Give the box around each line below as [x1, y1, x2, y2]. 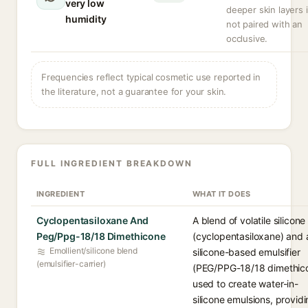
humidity [65, 13, 107, 25]
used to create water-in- [192, 278, 298, 289]
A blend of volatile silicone [192, 214, 306, 226]
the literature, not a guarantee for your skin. [41, 86, 227, 97]
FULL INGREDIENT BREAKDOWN [31, 158, 192, 168]
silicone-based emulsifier [192, 246, 300, 258]
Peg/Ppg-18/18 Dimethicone [36, 230, 166, 242]
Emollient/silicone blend [49, 245, 137, 256]
